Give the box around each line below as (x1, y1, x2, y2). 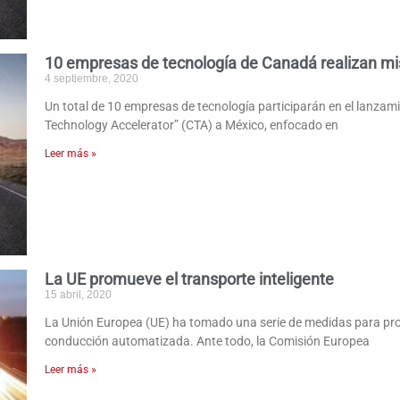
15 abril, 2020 (45, 287, 112, 301)
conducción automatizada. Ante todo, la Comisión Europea (45, 333, 371, 348)
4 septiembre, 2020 (45, 72, 139, 86)
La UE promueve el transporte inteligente (45, 269, 335, 288)
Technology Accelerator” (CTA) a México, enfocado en (45, 118, 339, 133)
